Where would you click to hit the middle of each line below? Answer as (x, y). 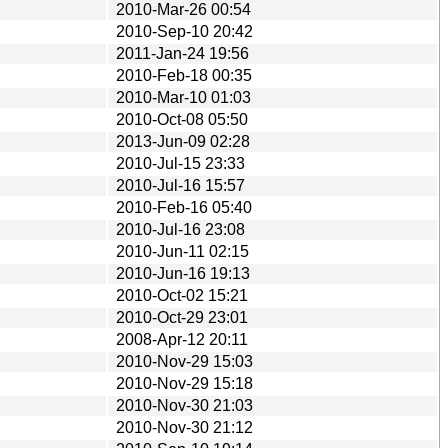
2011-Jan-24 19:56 (182, 53)
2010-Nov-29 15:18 (184, 383)
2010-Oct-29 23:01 (182, 317)
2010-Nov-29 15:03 (184, 361)
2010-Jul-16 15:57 (180, 185)
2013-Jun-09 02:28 (183, 141)
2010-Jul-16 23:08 (180, 229)
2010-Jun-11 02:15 (182, 251)
